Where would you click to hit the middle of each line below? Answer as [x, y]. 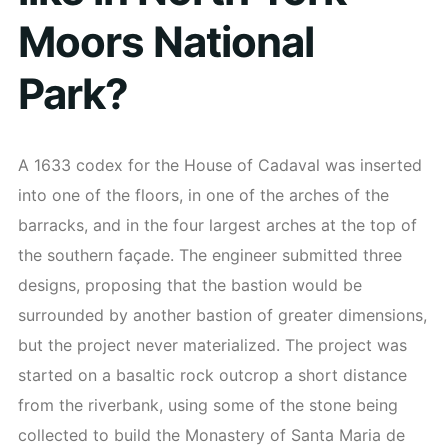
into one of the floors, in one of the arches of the [203, 194]
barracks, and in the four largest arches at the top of [217, 224]
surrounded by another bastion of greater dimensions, [222, 314]
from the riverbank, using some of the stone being [208, 404]
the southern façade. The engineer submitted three [210, 254]
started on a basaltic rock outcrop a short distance [212, 374]
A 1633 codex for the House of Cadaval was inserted [220, 164]
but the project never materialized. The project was [212, 344]
